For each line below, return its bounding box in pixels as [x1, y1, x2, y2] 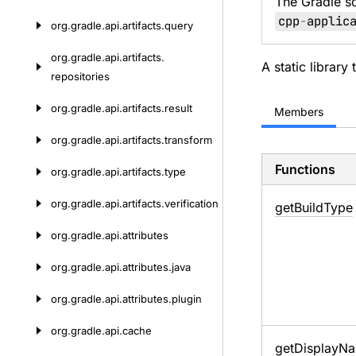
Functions [274, 161, 335, 177]
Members [273, 105, 323, 118]
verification [164, 197, 219, 210]
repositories [51, 70, 110, 83]
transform [164, 133, 212, 146]
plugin [172, 292, 202, 305]
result [164, 102, 192, 114]
